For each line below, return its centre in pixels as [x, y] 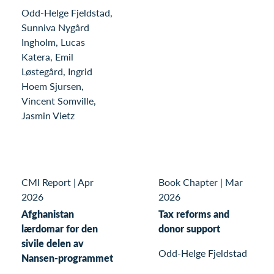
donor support [189, 228]
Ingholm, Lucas [53, 42]
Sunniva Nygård [55, 27]
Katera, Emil [47, 56]
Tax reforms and [194, 213]
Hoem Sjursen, [53, 86]
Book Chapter [188, 182]
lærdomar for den [60, 228]
